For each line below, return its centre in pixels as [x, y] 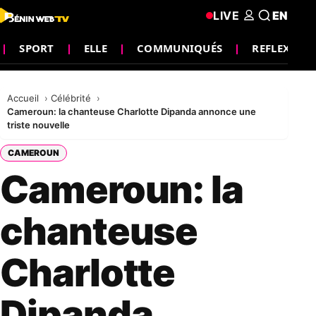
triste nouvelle [38, 125]
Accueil [24, 98]
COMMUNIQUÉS [180, 48]
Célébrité [72, 98]
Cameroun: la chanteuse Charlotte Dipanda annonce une [132, 111]
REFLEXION [282, 48]
